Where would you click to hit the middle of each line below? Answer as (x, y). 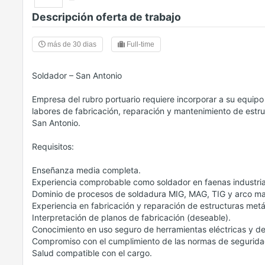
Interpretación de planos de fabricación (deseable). (131, 217)
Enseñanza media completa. (86, 170)
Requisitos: (53, 146)
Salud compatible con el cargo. (92, 253)
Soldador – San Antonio (77, 75)
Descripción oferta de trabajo (106, 17)
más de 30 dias (71, 44)
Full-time (140, 44)
